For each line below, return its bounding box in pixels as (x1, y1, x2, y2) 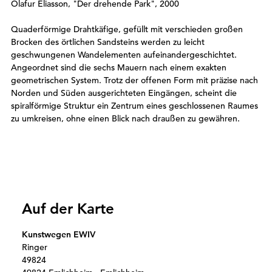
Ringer (22, 241, 47, 253)
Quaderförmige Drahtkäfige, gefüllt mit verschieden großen (11, 24, 243, 35)
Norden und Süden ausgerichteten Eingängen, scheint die (11, 87, 237, 99)
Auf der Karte (22, 199, 114, 217)
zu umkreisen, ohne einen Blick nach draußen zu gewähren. (11, 113, 240, 124)
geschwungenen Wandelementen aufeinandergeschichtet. (11, 49, 237, 61)
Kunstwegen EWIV (22, 228, 95, 240)
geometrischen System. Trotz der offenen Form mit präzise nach (11, 75, 258, 86)
